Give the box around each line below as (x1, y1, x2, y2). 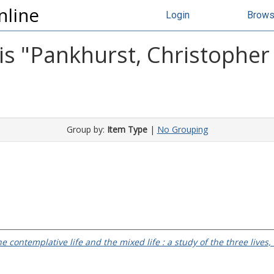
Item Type (106, 124, 147, 135)
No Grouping (157, 124, 208, 135)
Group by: (66, 124, 107, 135)
